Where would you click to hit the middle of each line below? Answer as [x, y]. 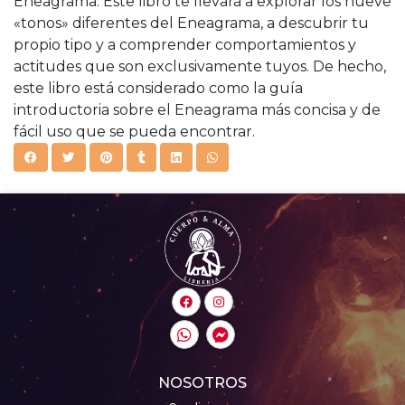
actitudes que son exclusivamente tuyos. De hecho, [200, 66]
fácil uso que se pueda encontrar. [134, 131]
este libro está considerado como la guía [158, 88]
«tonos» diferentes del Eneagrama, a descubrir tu [191, 23]
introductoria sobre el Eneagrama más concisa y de [197, 109]
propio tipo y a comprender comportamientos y [185, 44]
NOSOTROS [202, 382]
